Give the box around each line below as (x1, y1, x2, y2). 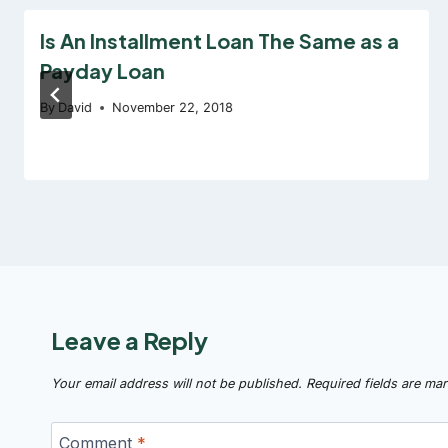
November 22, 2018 (112, 100, 234, 116)
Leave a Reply (51, 325, 208, 356)
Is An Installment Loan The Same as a (40, 27, 399, 53)
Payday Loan (40, 57, 165, 83)
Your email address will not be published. (51, 376, 302, 392)
